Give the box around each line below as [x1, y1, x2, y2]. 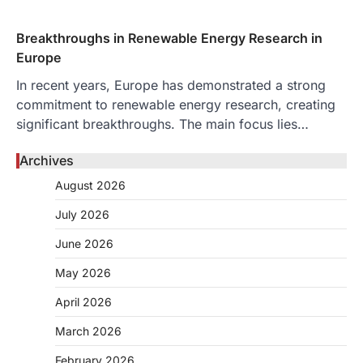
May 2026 [55, 265, 111, 280]
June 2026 [55, 236, 113, 250]
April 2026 [55, 294, 112, 309]
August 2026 [55, 177, 126, 192]
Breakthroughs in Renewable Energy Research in [16, 29, 322, 46]
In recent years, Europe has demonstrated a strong [16, 76, 326, 93]
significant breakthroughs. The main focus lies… [16, 115, 309, 132]
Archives [19, 152, 74, 169]
